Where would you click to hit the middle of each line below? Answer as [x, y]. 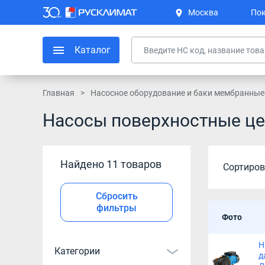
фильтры [117, 208]
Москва [203, 12]
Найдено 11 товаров [111, 164]
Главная [59, 93]
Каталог [93, 50]
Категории [77, 251]
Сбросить [117, 196]
